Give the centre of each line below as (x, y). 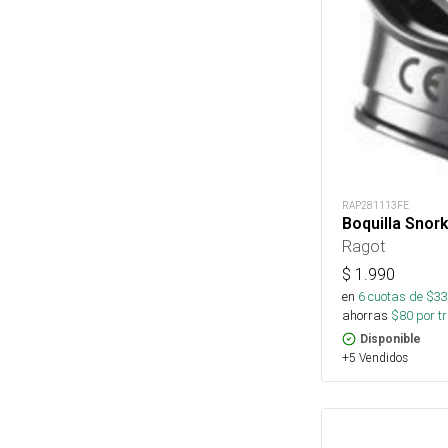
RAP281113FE (375, 206)
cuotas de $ (399, 297)
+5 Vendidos (375, 358)
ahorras (365, 316)
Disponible (390, 339)
